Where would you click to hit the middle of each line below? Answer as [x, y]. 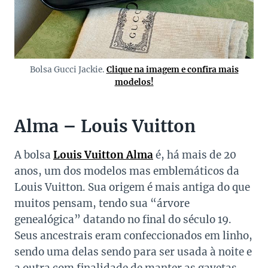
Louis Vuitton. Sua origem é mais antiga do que [132, 188]
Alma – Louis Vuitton [105, 127]
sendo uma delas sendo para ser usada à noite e [133, 252]
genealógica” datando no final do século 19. [123, 220]
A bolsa [34, 155]
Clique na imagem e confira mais [172, 70]
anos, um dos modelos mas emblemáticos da [127, 171]
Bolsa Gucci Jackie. [68, 70]
